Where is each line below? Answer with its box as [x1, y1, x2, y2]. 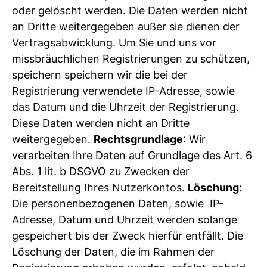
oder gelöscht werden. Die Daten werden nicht [12, 4, 248, 17]
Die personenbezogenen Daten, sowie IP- [12, 197, 223, 210]
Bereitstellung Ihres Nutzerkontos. [12, 181, 188, 194]
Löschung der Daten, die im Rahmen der [12, 245, 215, 258]
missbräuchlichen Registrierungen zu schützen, [12, 52, 250, 65]
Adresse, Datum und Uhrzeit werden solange [12, 213, 237, 226]
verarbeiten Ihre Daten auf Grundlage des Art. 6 [12, 148, 252, 162]
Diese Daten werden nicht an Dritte [12, 116, 190, 129]
